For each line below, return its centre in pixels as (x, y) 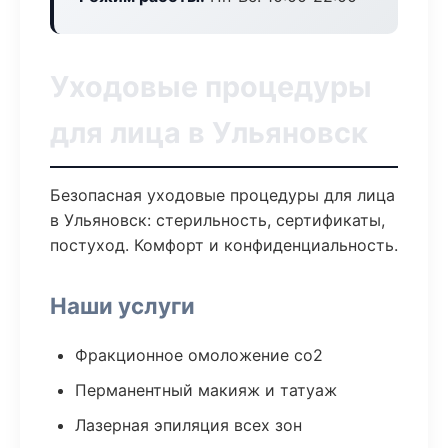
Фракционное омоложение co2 (199, 355)
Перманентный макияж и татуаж (206, 390)
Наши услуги (122, 305)
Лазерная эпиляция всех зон (188, 425)
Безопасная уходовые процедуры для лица (222, 195)
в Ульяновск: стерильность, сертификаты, (217, 220)
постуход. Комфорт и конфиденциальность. (224, 245)
